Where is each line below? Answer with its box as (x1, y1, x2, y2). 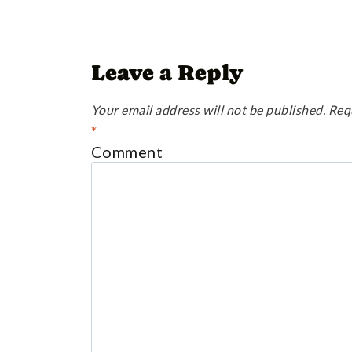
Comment (90, 141, 163, 161)
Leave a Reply (90, 59, 243, 85)
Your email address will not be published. (90, 101, 326, 117)
